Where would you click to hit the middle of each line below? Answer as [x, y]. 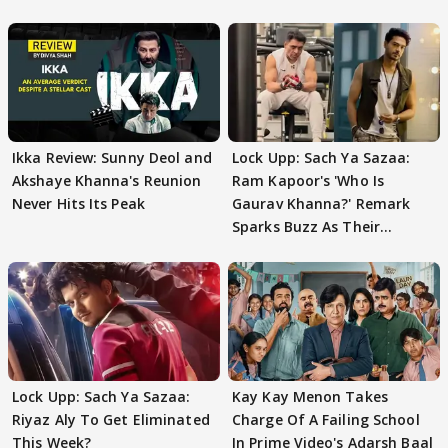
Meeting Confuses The [312, 249]
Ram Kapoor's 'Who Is [308, 180]
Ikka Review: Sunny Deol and [112, 157]
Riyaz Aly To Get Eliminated [111, 419]
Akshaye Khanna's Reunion [107, 180]
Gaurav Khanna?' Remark [321, 203]
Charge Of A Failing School [326, 419]
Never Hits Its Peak [78, 203]
